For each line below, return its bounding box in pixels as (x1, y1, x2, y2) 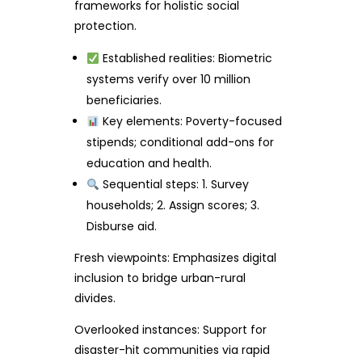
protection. (74, 18, 137, 35)
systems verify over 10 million (86, 71, 251, 88)
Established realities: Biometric (99, 50, 273, 67)
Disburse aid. (86, 218, 158, 235)
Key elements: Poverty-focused (99, 113, 283, 130)
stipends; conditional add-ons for (86, 134, 275, 151)
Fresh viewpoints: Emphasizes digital (74, 250, 276, 267)
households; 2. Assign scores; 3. (86, 197, 260, 214)
